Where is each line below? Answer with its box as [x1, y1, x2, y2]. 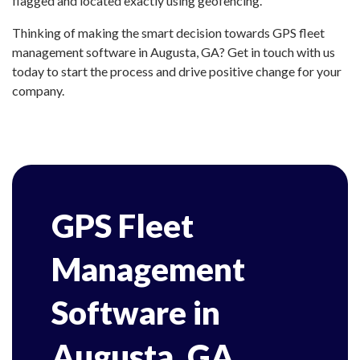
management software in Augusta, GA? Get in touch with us [12, 44, 335, 59]
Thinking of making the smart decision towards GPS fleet [12, 25, 325, 40]
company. [12, 83, 64, 98]
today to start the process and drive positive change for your [12, 63, 342, 79]
